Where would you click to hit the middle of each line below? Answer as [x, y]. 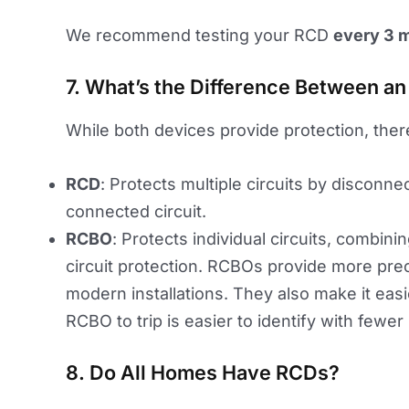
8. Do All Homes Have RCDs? [203, 372]
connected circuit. [136, 212]
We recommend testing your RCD [199, 36]
